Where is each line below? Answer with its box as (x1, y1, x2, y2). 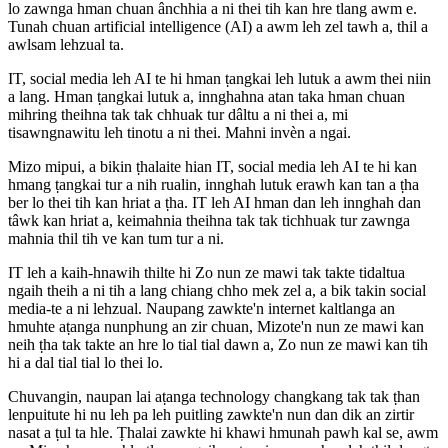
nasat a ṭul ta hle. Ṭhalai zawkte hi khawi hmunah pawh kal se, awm (8, 424, 438, 442)
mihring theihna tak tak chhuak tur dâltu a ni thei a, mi (8, 106, 348, 124)
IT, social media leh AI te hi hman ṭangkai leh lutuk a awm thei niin (8, 70, 431, 88)
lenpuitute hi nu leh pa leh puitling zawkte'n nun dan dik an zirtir (8, 406, 414, 424)
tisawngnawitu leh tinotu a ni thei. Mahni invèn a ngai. (8, 124, 351, 142)
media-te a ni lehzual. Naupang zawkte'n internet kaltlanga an (8, 300, 395, 318)
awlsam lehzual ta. (8, 36, 124, 54)
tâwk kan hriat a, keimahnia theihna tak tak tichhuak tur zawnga (8, 212, 410, 230)
